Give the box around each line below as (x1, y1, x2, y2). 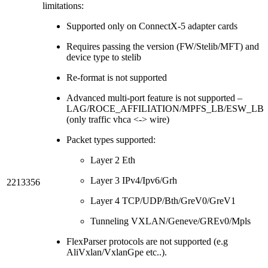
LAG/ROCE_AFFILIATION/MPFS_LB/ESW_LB (66, 103, 264, 114)
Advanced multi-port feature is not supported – (66, 92, 242, 103)
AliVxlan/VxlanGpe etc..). (66, 246, 167, 257)
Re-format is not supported (66, 72, 167, 83)
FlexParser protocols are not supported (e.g (66, 236, 228, 246)
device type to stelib (66, 51, 141, 62)
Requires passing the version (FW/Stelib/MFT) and (66, 41, 259, 51)
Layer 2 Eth (90, 154, 135, 165)
